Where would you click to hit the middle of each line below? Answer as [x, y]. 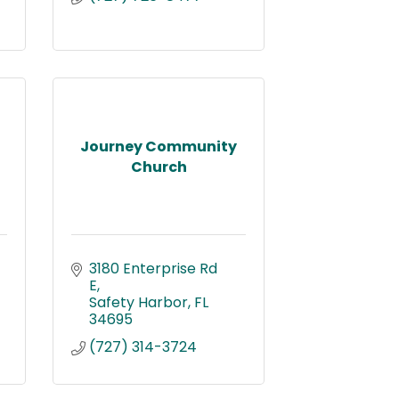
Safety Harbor [138, 302]
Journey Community [159, 146]
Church [159, 167]
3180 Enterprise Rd [153, 269]
